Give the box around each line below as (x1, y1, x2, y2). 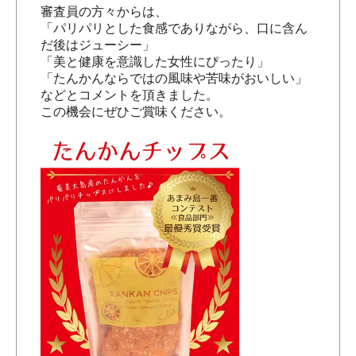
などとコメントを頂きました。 (41, 88, 219, 102)
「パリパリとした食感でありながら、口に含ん (41, 21, 308, 35)
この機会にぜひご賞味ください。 (41, 105, 231, 118)
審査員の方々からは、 (41, 5, 168, 18)
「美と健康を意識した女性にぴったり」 (41, 55, 269, 68)
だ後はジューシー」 (41, 38, 155, 52)
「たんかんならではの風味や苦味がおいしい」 (41, 72, 308, 85)
